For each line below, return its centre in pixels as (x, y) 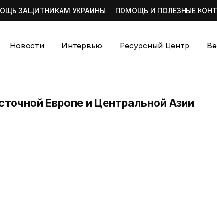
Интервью (82, 46)
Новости (27, 46)
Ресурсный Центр (155, 46)
